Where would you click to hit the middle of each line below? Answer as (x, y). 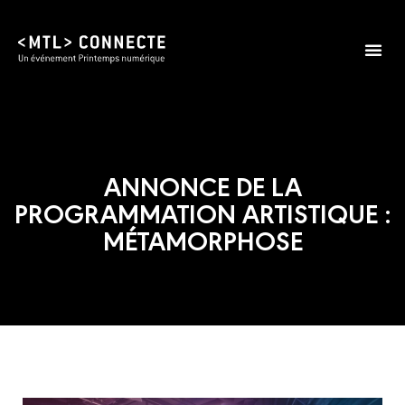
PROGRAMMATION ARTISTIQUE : (202, 212)
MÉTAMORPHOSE (202, 239)
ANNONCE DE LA (202, 185)
